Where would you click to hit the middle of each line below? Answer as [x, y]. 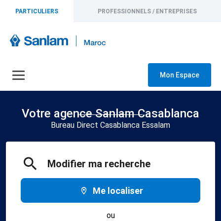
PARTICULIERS [37, 11]
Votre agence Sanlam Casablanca [110, 113]
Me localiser [118, 190]
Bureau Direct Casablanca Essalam [110, 125]
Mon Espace [180, 75]
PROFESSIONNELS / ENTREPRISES [147, 11]
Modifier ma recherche [99, 164]
